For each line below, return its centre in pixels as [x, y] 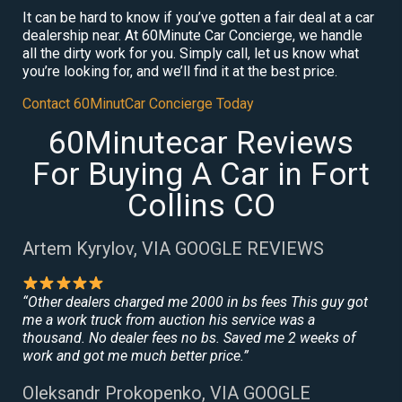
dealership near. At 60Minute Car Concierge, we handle [192, 35]
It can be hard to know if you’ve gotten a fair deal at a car [198, 17]
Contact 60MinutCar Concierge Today [138, 103]
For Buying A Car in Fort [201, 174]
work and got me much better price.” [135, 355]
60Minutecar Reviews [201, 143]
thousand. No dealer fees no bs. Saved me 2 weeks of [189, 337]
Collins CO [201, 205]
